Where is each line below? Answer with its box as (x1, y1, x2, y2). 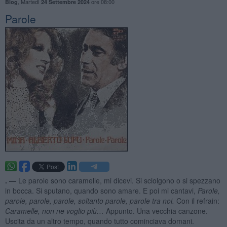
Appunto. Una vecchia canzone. (105, 205, 208, 216)
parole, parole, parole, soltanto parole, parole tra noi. (5, 195, 176, 206)
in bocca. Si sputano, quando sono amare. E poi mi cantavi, (5, 185, 198, 196)
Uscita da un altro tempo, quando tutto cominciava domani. (5, 215, 194, 226)
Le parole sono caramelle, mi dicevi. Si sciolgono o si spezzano (18, 175, 220, 185)
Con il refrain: (176, 195, 219, 206)
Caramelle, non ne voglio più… (5, 205, 106, 216)
